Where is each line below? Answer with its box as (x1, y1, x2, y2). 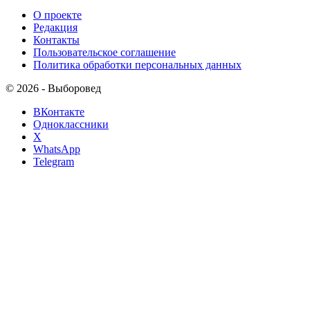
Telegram (33, 155, 74, 167)
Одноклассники (33, 118, 109, 130)
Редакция (33, 21, 77, 33)
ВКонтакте (33, 105, 84, 118)
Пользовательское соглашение (33, 46, 176, 58)
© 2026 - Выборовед (6, 82, 101, 94)
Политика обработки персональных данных (33, 58, 241, 71)
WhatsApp (33, 143, 80, 155)
